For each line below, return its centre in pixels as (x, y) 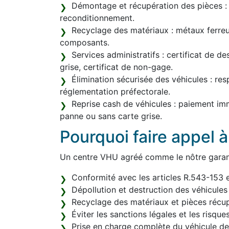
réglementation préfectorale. (115, 91)
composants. (85, 42)
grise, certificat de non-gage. (116, 67)
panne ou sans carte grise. (111, 116)
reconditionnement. (97, 18)
